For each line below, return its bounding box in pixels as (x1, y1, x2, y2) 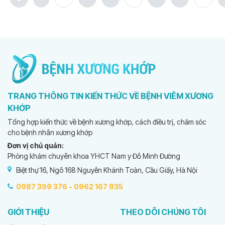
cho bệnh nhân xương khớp (8, 128, 92, 137)
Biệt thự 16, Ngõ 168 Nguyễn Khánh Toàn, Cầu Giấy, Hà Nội (16, 165, 197, 174)
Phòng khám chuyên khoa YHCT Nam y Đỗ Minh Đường (8, 152, 180, 161)
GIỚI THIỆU (8, 207, 49, 217)
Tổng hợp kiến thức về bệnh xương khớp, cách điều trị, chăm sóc (8, 118, 206, 127)
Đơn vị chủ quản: (8, 141, 64, 150)
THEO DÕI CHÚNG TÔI (120, 207, 206, 217)
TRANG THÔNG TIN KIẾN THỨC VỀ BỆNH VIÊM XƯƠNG (8, 91, 213, 101)
